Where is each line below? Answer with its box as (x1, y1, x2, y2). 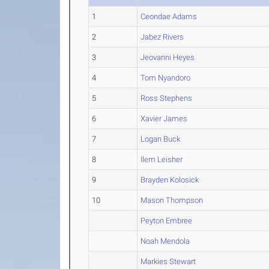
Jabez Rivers (141, 32, 184, 41)
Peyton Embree (141, 216, 193, 225)
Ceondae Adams (141, 12, 198, 21)
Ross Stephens (141, 94, 193, 103)
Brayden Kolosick (141, 175, 199, 184)
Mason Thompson (141, 196, 204, 205)
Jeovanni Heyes (141, 53, 195, 62)
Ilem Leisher (141, 155, 183, 164)
